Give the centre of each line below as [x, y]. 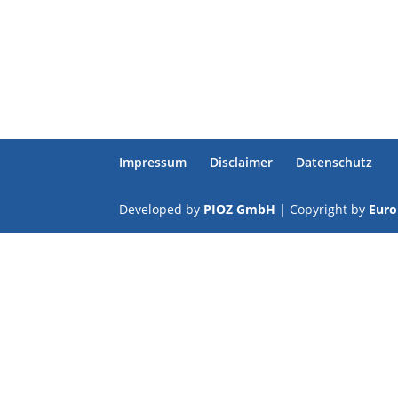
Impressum [153, 162]
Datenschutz [334, 162]
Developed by [162, 209]
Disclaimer [242, 162]
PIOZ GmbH [240, 209]
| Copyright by [322, 209]
